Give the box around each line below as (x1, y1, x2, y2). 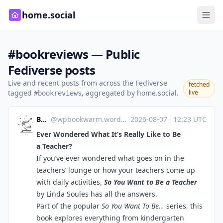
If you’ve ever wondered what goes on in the (36, 153, 184, 163)
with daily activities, (36, 177, 104, 187)
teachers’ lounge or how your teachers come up (36, 165, 195, 175)
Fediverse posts (8, 62, 95, 78)
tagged (8, 88, 34, 98)
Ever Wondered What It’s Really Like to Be (36, 129, 181, 139)
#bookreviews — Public (8, 46, 140, 62)
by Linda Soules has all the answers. (36, 189, 157, 199)
